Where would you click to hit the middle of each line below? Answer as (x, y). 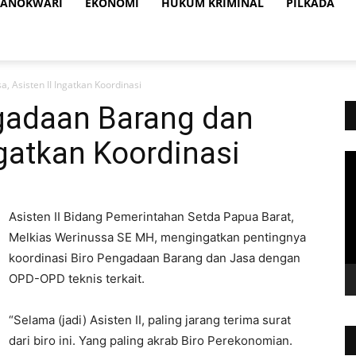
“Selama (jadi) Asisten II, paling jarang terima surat (150, 320)
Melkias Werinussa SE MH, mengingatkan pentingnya (157, 237)
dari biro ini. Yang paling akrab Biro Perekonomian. (151, 341)
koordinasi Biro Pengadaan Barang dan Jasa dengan (155, 258)
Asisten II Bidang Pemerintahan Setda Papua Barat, (151, 217)
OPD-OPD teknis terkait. (77, 279)
